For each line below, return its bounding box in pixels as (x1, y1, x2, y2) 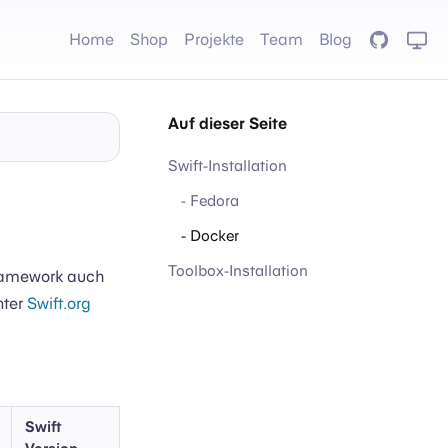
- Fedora (180, 191, 239, 210)
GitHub (367, 29, 419, 49)
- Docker (180, 225, 239, 244)
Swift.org (27, 293, 91, 313)
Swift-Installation (168, 156, 287, 175)
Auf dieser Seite (168, 114, 287, 133)
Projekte (184, 29, 244, 49)
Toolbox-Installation (168, 260, 308, 279)
